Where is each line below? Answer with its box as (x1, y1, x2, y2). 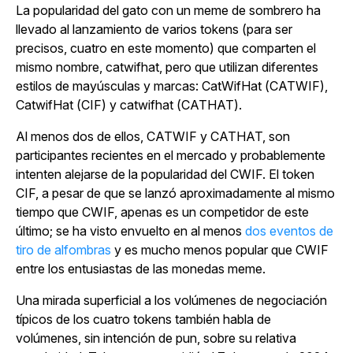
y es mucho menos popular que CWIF (111, 241, 329, 258)
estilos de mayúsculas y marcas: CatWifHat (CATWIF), (16, 77, 328, 94)
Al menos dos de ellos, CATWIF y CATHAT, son (16, 128, 290, 144)
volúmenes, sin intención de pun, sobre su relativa (16, 329, 296, 346)
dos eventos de (245, 222, 333, 239)
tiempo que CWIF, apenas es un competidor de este (16, 203, 309, 220)
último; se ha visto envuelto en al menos (16, 222, 245, 239)
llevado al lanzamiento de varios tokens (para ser (16, 20, 292, 37)
